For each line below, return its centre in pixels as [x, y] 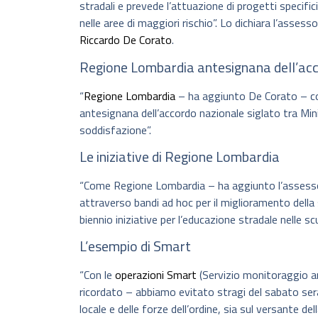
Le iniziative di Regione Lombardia [180, 157]
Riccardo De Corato [126, 40]
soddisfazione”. [115, 130]
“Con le [97, 275]
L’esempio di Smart [135, 246]
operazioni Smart [156, 275]
